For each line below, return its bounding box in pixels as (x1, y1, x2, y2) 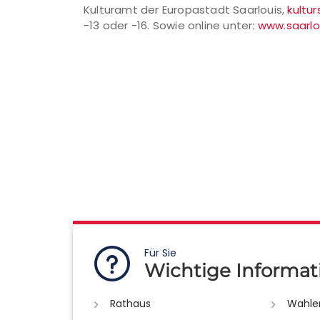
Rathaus (110, 296, 151, 311)
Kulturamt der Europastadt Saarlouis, (84, 2, 288, 17)
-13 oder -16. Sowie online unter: (84, 18, 258, 33)
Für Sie (144, 246, 176, 261)
